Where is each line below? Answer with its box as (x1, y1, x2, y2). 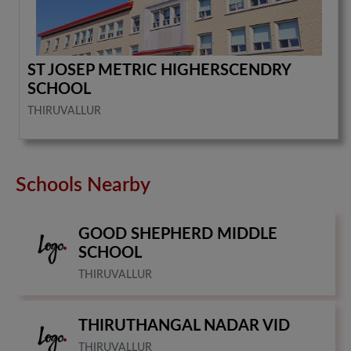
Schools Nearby (16, 175, 150, 195)
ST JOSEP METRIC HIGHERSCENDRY (27, 62, 291, 78)
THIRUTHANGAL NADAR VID (78, 317, 290, 334)
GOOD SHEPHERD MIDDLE (78, 226, 277, 242)
